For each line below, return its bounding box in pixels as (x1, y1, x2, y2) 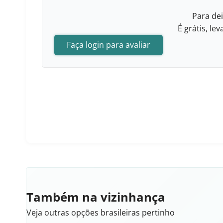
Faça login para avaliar (67, 39, 150, 50)
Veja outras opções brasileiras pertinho (26, 207, 175, 218)
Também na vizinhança (26, 189, 165, 205)
